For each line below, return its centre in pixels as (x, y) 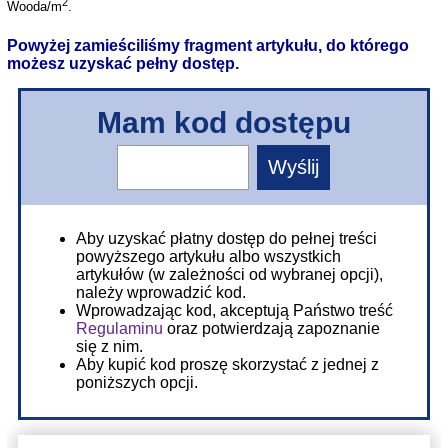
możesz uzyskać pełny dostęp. (122, 63)
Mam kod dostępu (223, 122)
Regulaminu (119, 328)
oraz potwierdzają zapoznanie (271, 328)
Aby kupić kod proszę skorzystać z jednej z (227, 364)
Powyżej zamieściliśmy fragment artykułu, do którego (207, 45)
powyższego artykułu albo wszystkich (208, 256)
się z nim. (109, 346)
